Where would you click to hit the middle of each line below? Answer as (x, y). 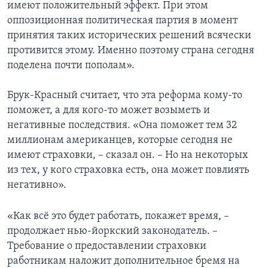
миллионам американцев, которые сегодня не (120, 140)
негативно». (37, 185)
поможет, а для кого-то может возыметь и (109, 110)
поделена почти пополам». (71, 65)
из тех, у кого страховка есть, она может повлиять (128, 170)
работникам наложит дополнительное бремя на (124, 261)
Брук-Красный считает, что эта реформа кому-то (125, 95)
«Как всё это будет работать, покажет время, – (118, 216)
